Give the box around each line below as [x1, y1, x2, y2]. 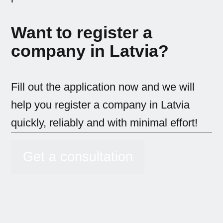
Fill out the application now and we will [11, 80, 195, 93]
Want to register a [11, 23, 153, 42]
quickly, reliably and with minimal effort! [11, 116, 198, 129]
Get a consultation [22, 149, 133, 165]
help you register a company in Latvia [11, 98, 190, 111]
